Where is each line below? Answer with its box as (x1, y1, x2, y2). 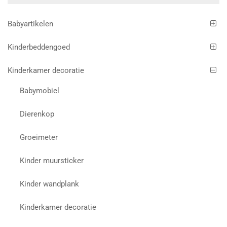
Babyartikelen (8, 19, 53, 29)
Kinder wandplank (20, 179, 80, 188)
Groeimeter (20, 132, 58, 142)
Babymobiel (20, 86, 60, 95)
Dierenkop (20, 109, 55, 119)
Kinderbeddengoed (8, 43, 70, 52)
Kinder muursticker (20, 156, 84, 165)
